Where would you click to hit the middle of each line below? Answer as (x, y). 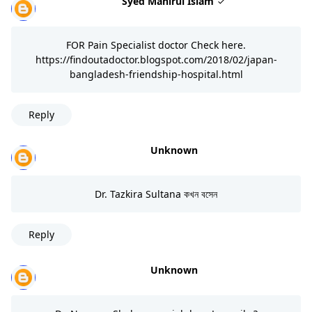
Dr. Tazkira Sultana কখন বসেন (156, 194)
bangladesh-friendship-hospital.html (156, 74)
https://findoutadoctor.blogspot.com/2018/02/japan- (156, 59)
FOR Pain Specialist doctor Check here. (156, 45)
